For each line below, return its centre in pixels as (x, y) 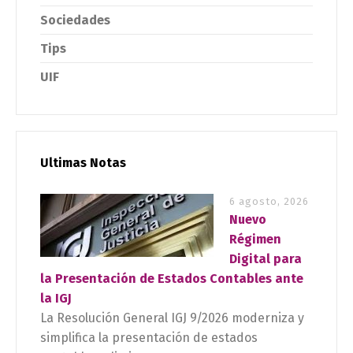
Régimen (255, 240)
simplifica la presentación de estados (149, 338)
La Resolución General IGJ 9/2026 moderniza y (172, 318)
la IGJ (56, 299)
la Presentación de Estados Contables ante (172, 279)
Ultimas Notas (83, 163)
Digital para (266, 259)
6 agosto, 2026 (269, 202)
